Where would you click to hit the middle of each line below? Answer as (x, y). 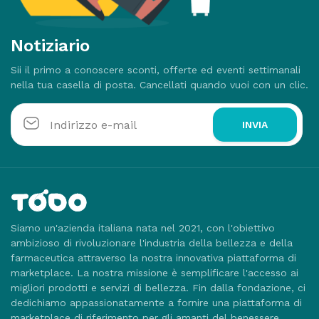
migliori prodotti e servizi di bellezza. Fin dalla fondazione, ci (158, 288)
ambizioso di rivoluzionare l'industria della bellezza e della (152, 243)
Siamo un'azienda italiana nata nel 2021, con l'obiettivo (143, 228)
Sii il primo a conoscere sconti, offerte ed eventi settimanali (156, 70)
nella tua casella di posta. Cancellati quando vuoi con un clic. (159, 85)
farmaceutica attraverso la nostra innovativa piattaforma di (153, 258)
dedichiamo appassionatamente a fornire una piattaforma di (156, 303)
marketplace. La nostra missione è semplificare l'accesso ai (155, 273)
